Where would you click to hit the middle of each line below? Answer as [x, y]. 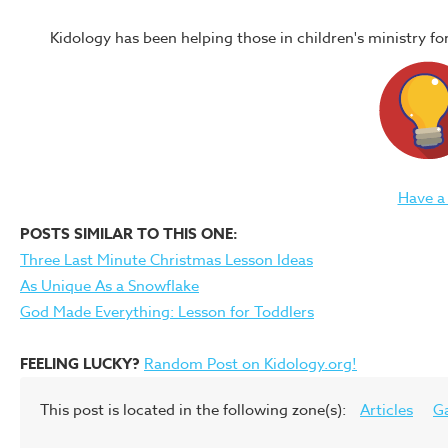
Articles [386, 410]
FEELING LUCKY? [80, 363]
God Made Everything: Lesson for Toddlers [167, 312]
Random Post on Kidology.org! [250, 364]
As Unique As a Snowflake [109, 286]
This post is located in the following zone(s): [195, 410]
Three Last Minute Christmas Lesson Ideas [166, 260]
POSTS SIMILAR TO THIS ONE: [129, 233]
